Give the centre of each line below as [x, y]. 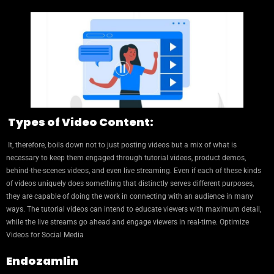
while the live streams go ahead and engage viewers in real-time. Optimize [128, 222]
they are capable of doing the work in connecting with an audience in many [130, 196]
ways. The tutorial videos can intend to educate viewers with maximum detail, [134, 209]
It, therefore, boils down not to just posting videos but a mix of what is [121, 145]
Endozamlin [42, 261]
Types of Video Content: [80, 122]
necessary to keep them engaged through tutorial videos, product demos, [126, 157]
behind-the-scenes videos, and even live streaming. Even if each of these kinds [134, 170]
